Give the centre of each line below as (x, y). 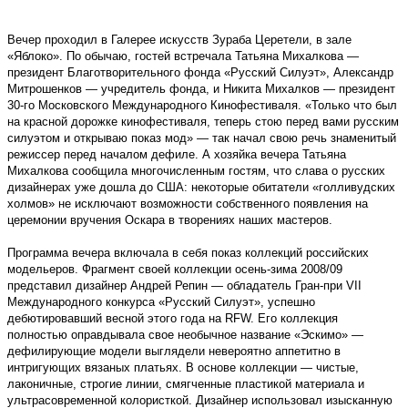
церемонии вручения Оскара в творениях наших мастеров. (170, 219)
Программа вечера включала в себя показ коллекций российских (188, 252)
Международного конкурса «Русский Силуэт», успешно (161, 301)
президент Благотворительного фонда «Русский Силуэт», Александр (200, 72)
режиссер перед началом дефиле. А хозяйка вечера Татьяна (177, 154)
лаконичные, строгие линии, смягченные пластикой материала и (186, 383)
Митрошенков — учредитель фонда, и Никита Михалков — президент (201, 88)
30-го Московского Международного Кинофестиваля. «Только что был (202, 105)
